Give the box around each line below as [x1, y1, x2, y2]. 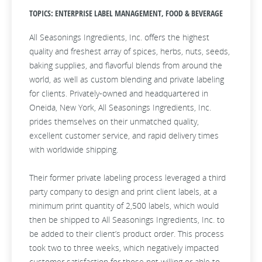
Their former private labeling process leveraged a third [29, 172, 226, 183]
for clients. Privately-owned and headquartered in [29, 88, 208, 99]
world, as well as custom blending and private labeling [29, 74, 224, 85]
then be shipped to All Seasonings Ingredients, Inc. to [29, 214, 225, 225]
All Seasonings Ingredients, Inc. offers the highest [29, 32, 209, 43]
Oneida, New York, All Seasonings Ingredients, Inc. [29, 102, 211, 113]
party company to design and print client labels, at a [29, 186, 217, 197]
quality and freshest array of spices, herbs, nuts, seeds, [29, 46, 230, 57]
